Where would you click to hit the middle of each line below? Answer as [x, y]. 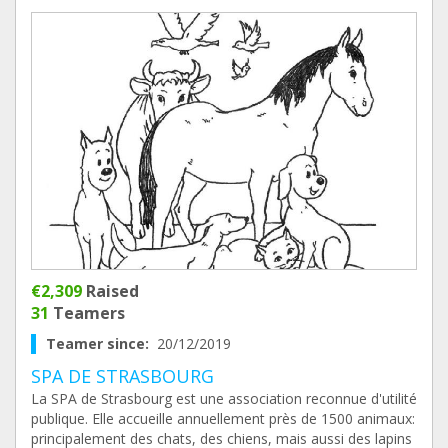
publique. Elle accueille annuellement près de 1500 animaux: [223, 418]
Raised [110, 291]
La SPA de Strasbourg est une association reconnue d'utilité [224, 398]
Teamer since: [101, 343]
